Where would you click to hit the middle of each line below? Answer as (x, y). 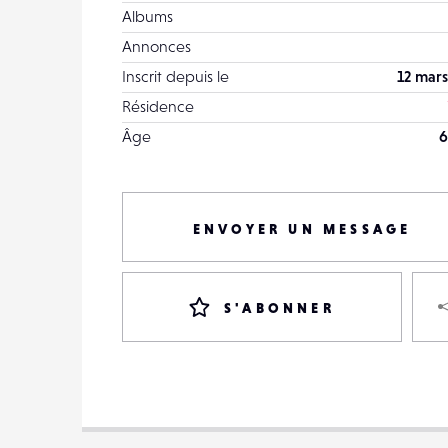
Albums (147, 16)
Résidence (158, 106)
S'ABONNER (279, 308)
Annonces (156, 46)
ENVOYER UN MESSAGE (302, 229)
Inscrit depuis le (175, 76)
